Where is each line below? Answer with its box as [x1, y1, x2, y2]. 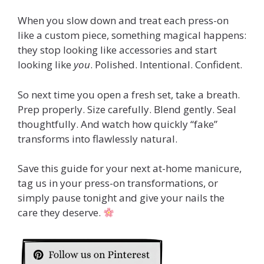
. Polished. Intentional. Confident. [90, 58, 242, 72]
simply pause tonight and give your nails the [18, 191, 225, 205]
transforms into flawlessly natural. [18, 131, 177, 146]
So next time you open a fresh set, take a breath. [18, 87, 240, 101]
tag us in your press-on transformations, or [18, 176, 218, 190]
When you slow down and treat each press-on [18, 14, 229, 28]
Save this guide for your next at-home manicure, [18, 161, 242, 176]
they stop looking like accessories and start [18, 43, 217, 57]
